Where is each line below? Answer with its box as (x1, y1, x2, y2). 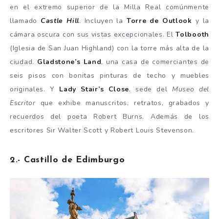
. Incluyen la (79, 16, 127, 25)
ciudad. (10, 57, 37, 66)
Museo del (172, 84, 209, 94)
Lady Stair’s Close (59, 84, 130, 94)
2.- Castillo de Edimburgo (10, 155, 125, 165)
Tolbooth (175, 29, 209, 39)
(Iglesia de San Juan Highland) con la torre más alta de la (10, 43, 209, 53)
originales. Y (10, 84, 60, 94)
